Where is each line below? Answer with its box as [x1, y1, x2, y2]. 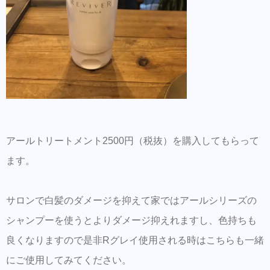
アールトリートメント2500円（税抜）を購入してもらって [6, 136, 259, 146]
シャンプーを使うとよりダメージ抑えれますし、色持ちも [6, 215, 257, 226]
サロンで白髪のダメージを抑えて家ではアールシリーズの [6, 195, 257, 206]
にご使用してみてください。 [6, 255, 131, 266]
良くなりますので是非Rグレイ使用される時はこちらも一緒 [6, 235, 264, 246]
